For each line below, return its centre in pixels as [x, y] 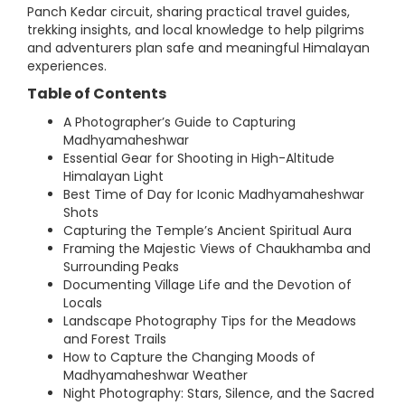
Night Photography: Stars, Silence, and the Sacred [219, 393]
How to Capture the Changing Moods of [189, 357]
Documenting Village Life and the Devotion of [207, 285]
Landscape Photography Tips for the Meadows [210, 321]
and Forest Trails [115, 339]
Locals [83, 303]
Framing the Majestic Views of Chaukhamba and [217, 249]
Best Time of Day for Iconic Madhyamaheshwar [214, 194]
